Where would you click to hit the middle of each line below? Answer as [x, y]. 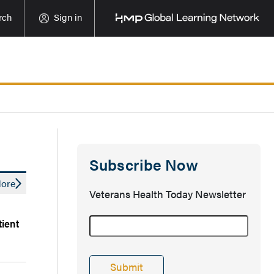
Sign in [68, 17]
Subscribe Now [144, 164]
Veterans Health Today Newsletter [168, 194]
